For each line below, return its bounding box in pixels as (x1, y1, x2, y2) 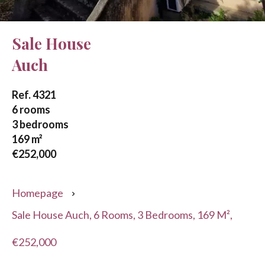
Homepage (12, 186, 63, 199)
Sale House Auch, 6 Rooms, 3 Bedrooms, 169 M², (12, 208, 232, 221)
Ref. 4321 (12, 88, 56, 101)
